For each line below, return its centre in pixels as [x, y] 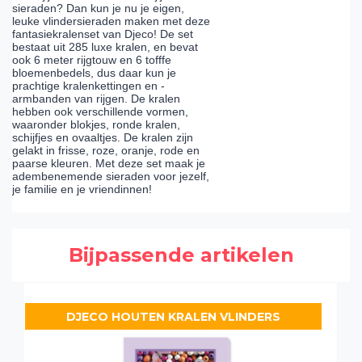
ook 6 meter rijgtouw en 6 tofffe [92, 60]
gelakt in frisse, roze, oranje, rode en [106, 151]
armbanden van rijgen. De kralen [96, 99]
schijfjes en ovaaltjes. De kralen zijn [103, 138]
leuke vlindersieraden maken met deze [111, 21]
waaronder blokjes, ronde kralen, [96, 125]
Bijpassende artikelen [181, 255]
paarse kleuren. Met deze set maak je [109, 164]
